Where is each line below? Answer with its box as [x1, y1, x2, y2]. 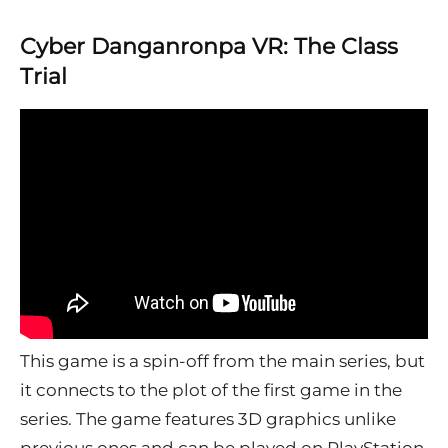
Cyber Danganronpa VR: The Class [20, 32, 398, 60]
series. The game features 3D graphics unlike [20, 409, 396, 430]
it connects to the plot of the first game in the [20, 380, 402, 401]
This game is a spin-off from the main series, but [20, 351, 425, 372]
